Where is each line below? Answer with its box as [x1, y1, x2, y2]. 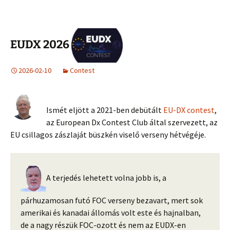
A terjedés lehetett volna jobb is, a [46, 172, 166, 183]
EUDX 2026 [10, 37, 71, 52]
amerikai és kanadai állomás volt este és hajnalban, [21, 207, 201, 218]
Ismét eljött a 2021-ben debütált [46, 104, 163, 115]
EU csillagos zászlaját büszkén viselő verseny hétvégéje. [10, 129, 206, 140]
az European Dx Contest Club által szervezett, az [46, 117, 218, 127]
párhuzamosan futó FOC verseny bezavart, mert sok [21, 195, 203, 205]
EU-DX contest [163, 104, 215, 115]
